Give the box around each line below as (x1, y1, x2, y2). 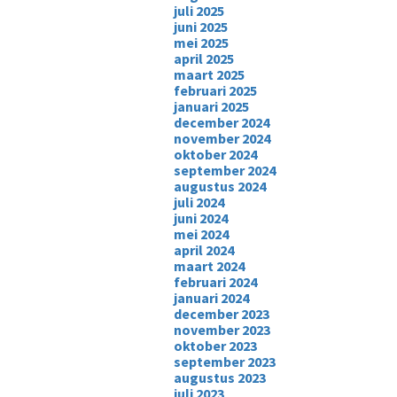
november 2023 (173, 321, 270, 339)
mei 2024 (173, 225, 229, 243)
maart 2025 (173, 66, 245, 83)
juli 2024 (173, 193, 224, 211)
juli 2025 (173, 2, 224, 19)
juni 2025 (173, 18, 228, 35)
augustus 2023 (173, 369, 266, 386)
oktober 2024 (173, 145, 257, 163)
